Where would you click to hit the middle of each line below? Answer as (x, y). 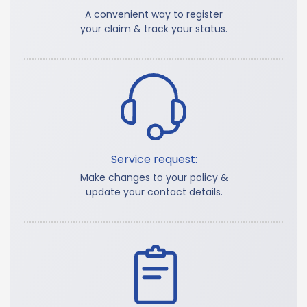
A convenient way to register (154, 14)
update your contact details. (154, 192)
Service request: (154, 160)
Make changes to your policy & (154, 178)
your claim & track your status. (154, 28)
